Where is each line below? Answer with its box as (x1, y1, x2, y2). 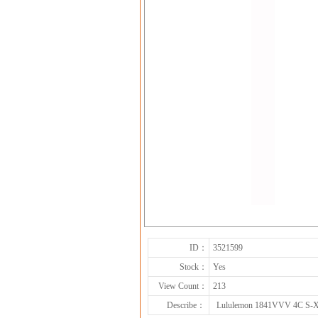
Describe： (167, 300, 205, 310)
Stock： (180, 262, 207, 272)
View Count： (158, 281, 207, 291)
